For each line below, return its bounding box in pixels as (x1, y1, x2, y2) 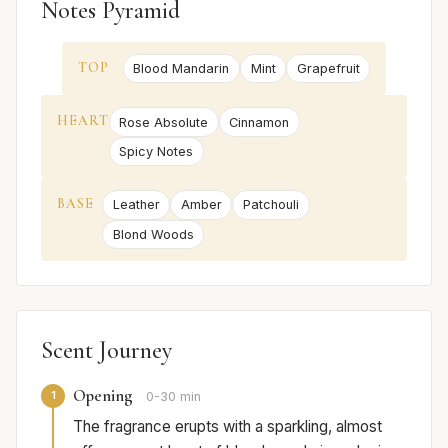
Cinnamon (229, 114, 290, 130)
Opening (73, 384, 133, 406)
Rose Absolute (119, 114, 209, 130)
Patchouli (242, 197, 299, 213)
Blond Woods (112, 226, 194, 242)
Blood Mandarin (133, 61, 230, 77)
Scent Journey (41, 335, 172, 365)
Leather (112, 197, 160, 213)
